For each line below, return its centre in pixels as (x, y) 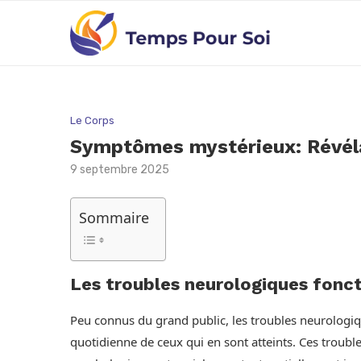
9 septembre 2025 (120, 170)
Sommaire (114, 218)
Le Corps (92, 120)
